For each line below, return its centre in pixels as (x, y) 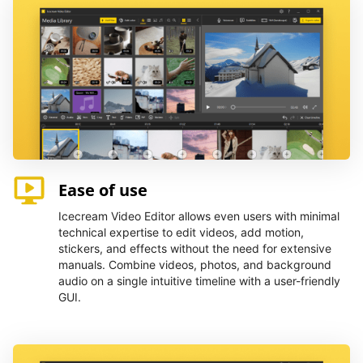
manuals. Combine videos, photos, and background (195, 265)
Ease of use (103, 190)
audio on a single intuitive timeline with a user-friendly (199, 281)
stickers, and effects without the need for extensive (195, 248)
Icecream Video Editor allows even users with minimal (199, 216)
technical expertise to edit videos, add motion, (181, 232)
